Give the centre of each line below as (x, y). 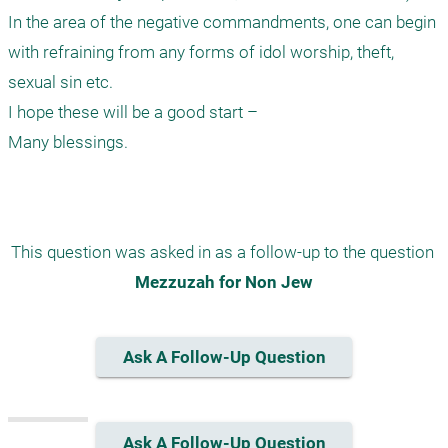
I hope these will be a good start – (133, 112)
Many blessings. (68, 142)
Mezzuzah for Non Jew (224, 282)
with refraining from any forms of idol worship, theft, (201, 52)
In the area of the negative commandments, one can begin (222, 22)
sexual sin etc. (60, 82)
